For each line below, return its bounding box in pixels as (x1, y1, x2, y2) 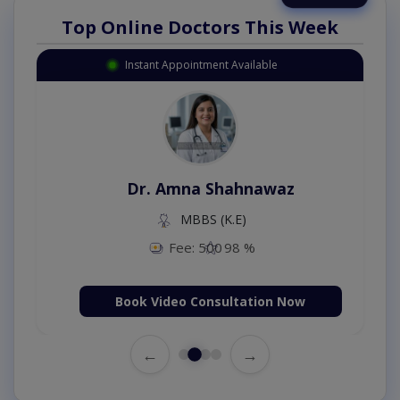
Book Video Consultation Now (115, 293, 306, 311)
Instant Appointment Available (124, 56, 278, 72)
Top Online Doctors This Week (62, 14, 338, 39)
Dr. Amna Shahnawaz (127, 177, 295, 199)
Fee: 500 (168, 238, 222, 257)
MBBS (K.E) (177, 210, 246, 228)
